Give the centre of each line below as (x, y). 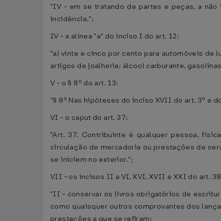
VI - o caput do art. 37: (89, 118)
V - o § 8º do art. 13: (84, 83)
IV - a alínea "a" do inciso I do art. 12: (115, 36)
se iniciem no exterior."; (92, 160)
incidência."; (72, 19)
